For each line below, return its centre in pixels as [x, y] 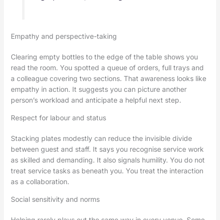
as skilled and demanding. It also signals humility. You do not [108, 160]
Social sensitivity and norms [55, 199]
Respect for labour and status [58, 117]
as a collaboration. [40, 181]
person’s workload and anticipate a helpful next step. [96, 100]
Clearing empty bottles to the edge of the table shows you [104, 56]
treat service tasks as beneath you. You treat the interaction [107, 170]
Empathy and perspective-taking [64, 36]
